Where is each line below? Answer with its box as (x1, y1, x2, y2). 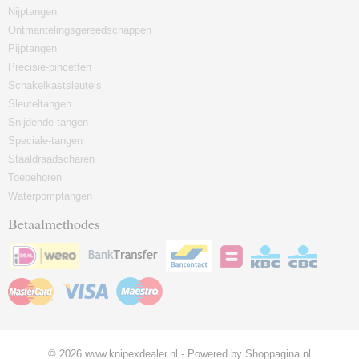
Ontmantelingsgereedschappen (8, 24, 151, 36)
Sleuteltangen (8, 98, 71, 110)
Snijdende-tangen (8, 116, 88, 128)
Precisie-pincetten (8, 61, 91, 73)
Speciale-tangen (8, 135, 83, 147)
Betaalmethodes (8, 214, 100, 233)
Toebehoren (8, 171, 62, 184)
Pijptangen (8, 42, 57, 54)
